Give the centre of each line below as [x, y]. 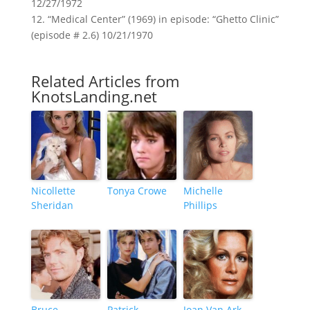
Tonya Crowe [137, 191]
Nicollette [53, 191]
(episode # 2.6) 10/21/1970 [92, 35]
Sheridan [52, 205]
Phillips [200, 205]
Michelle [203, 191]
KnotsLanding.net [94, 96]
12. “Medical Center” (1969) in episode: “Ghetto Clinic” [155, 19]
